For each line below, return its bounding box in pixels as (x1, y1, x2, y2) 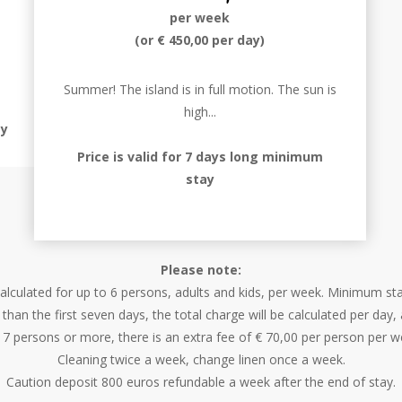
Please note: (161, 261, 241, 278)
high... (183, 103, 216, 120)
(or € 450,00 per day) (135, 31, 266, 48)
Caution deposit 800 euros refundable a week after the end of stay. (6, 373, 396, 390)
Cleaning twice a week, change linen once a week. (57, 351, 345, 368)
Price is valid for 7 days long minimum (76, 148, 323, 165)
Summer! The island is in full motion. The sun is (63, 81, 336, 98)
